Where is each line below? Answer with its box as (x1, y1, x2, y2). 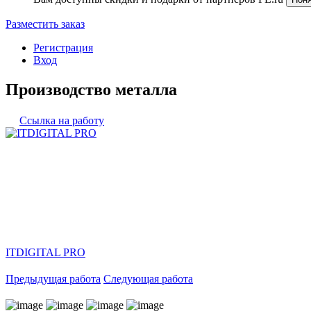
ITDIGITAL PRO (6, 246, 85, 258)
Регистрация (33, 42, 93, 53)
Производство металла (6, 80, 177, 99)
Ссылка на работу (19, 114, 104, 126)
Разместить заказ (6, 18, 85, 30)
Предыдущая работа (6, 272, 101, 285)
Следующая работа (103, 272, 193, 285)
